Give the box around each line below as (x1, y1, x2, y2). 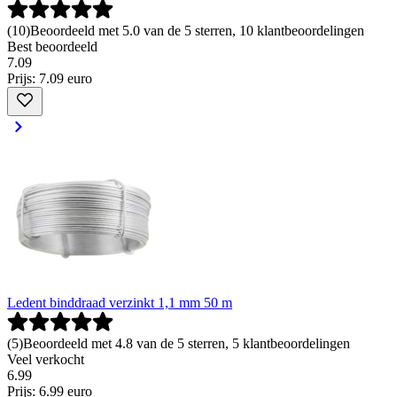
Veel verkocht (7, 352, 84, 368)
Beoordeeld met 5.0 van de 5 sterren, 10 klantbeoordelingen (30, 23, 364, 39)
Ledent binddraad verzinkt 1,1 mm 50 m (7, 295, 232, 311)
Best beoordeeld (7, 39, 97, 55)
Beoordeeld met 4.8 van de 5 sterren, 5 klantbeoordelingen (23, 336, 350, 352)
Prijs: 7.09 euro (7, 71, 92, 87)
